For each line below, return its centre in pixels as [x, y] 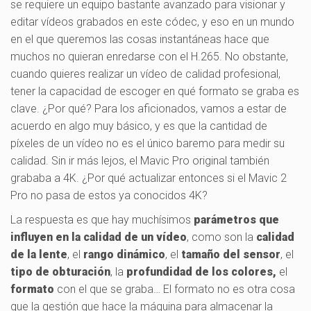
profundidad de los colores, [201, 271]
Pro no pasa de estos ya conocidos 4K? [109, 195]
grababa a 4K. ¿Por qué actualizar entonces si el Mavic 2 [149, 178]
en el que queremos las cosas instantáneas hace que [140, 39]
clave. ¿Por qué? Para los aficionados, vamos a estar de [149, 108]
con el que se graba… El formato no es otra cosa [175, 289]
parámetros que [236, 219]
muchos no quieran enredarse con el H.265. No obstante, [149, 56]
